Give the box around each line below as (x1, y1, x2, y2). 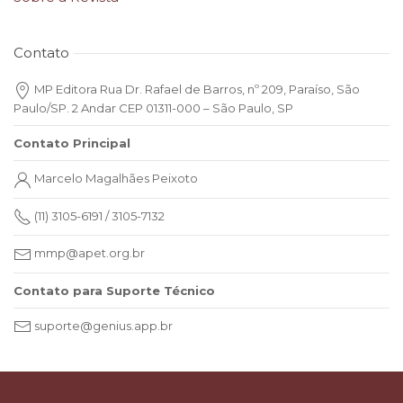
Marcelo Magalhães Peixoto (31, 170, 198, 185)
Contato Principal (13, 135, 130, 150)
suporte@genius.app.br (31, 318, 173, 333)
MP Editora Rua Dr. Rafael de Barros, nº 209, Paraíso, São (31, 82, 360, 97)
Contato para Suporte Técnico (13, 282, 215, 298)
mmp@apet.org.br (31, 246, 145, 261)
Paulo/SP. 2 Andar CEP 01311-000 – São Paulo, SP (13, 100, 293, 115)
